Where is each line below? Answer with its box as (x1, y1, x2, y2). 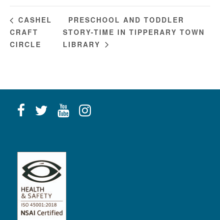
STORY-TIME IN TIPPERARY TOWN (63, 27, 205, 37)
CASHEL (15, 15, 52, 25)
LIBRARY (63, 39, 104, 49)
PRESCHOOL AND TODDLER (68, 15, 185, 25)
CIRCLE (10, 39, 41, 49)
